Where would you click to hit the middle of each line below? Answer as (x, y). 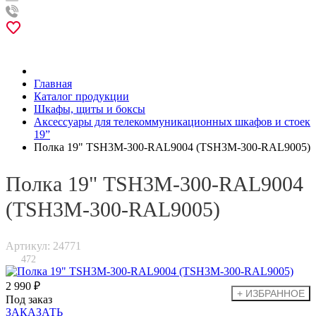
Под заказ (29, 299)
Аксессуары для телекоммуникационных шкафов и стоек (172, 122)
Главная (53, 84)
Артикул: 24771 (43, 245)
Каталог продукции (81, 96)
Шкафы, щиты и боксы (90, 109)
